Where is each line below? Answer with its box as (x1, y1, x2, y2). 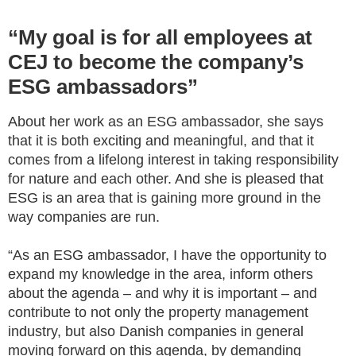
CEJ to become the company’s (8, 49, 304, 74)
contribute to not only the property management (8, 304, 308, 320)
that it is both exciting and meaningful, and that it (8, 132, 314, 149)
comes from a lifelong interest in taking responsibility (8, 151, 339, 168)
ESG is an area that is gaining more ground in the (8, 189, 321, 206)
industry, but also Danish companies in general (8, 323, 304, 339)
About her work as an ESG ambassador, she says (8, 113, 323, 130)
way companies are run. (8, 208, 160, 225)
